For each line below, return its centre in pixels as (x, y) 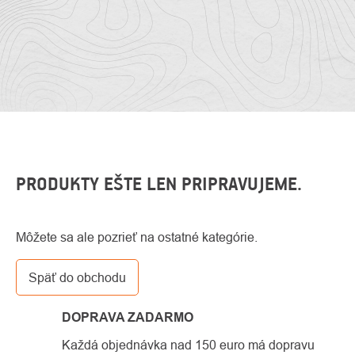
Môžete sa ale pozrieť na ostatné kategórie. (137, 237)
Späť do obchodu (77, 277)
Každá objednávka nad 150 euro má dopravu (188, 345)
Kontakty (329, 234)
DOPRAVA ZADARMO (128, 317)
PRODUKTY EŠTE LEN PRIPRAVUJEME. (159, 184)
